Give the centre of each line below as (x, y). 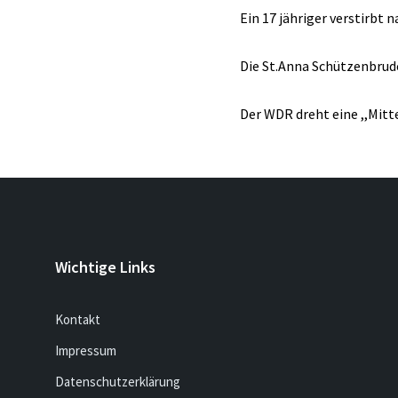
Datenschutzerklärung (118, 382)
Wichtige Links (105, 267)
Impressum (86, 350)
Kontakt (78, 319)
